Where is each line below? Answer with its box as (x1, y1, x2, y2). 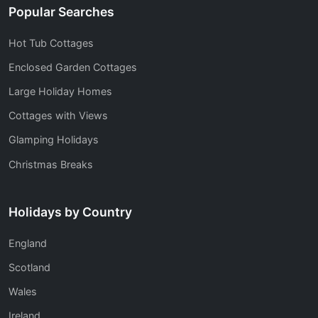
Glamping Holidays (9, 133, 99, 146)
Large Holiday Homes (9, 85, 112, 98)
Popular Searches (9, 4, 114, 20)
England (9, 236, 47, 249)
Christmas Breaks (9, 158, 93, 170)
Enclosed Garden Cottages (9, 60, 137, 73)
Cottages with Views (9, 109, 108, 122)
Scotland (9, 261, 50, 274)
